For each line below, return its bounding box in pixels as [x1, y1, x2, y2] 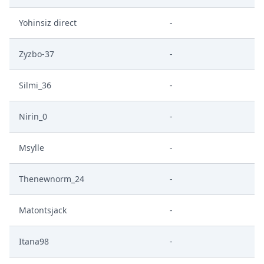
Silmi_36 [19, 80, 51, 91]
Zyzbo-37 [19, 48, 54, 60]
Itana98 [19, 236, 49, 247]
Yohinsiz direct [19, 17, 77, 28]
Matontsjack [19, 204, 67, 216]
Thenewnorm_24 [19, 173, 84, 184]
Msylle [19, 142, 44, 153]
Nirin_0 [19, 111, 47, 122]
